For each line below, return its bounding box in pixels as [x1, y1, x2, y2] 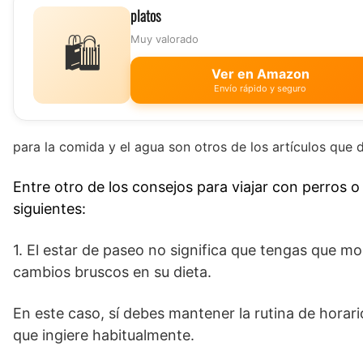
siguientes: [13, 200, 86, 218]
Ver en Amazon [211, 66, 310, 83]
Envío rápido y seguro [214, 83, 306, 95]
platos [130, 5, 161, 27]
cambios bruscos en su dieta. [13, 263, 216, 281]
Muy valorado [130, 32, 199, 46]
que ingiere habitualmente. [13, 327, 194, 344]
